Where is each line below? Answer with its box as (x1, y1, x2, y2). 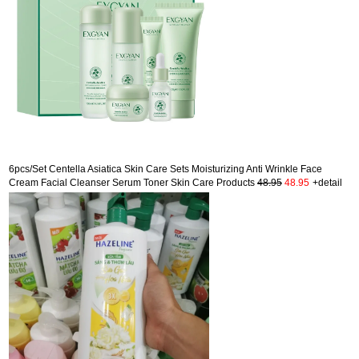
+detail (313, 176, 342, 188)
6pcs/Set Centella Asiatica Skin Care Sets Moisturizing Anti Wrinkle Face (9, 163, 322, 175)
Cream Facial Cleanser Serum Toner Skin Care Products (9, 176, 257, 188)
